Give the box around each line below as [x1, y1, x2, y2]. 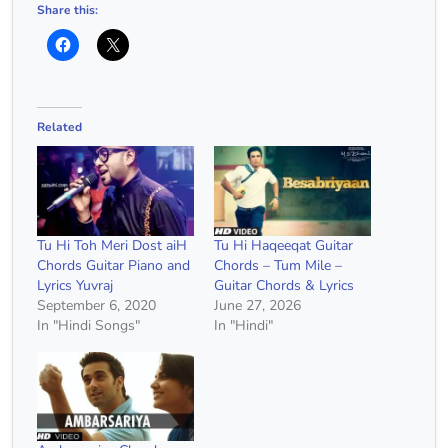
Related [37, 119, 82, 135]
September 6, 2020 [37, 295, 156, 315]
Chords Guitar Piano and [37, 255, 190, 275]
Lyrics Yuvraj [37, 275, 113, 295]
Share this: [37, 2, 98, 18]
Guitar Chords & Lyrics [214, 275, 354, 295]
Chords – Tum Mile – [214, 255, 342, 275]
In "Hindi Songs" [37, 315, 140, 335]
